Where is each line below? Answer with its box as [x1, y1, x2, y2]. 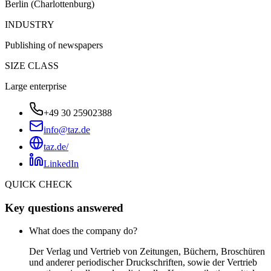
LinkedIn [44, 158, 79, 169]
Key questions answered [5, 201, 123, 214]
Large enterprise [5, 80, 67, 91]
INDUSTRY [5, 19, 54, 30]
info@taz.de [44, 124, 90, 135]
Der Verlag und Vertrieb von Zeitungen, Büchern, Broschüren [29, 246, 265, 257]
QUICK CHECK [5, 178, 73, 189]
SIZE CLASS [5, 60, 59, 71]
